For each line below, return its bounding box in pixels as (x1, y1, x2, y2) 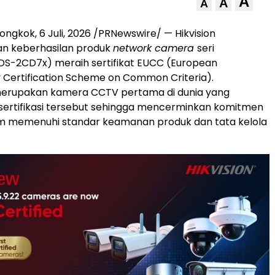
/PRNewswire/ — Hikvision (91, 26, 215, 41)
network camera (113, 41, 197, 56)
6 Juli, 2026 (39, 26, 91, 41)
